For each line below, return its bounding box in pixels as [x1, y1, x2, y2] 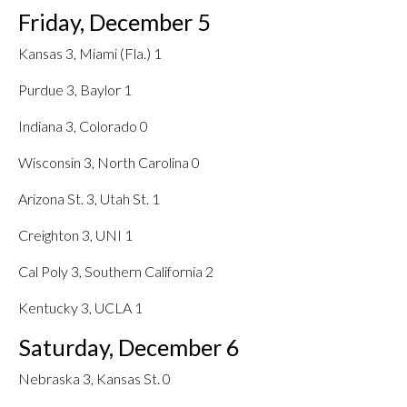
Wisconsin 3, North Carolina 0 [18, 154, 200, 171]
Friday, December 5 [18, 8, 211, 35]
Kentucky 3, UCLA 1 [18, 299, 143, 316]
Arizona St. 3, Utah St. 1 [18, 190, 160, 207]
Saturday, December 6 [18, 333, 240, 361]
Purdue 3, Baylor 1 [18, 81, 132, 98]
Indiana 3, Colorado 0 [18, 117, 148, 134]
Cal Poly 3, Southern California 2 [18, 263, 213, 280]
